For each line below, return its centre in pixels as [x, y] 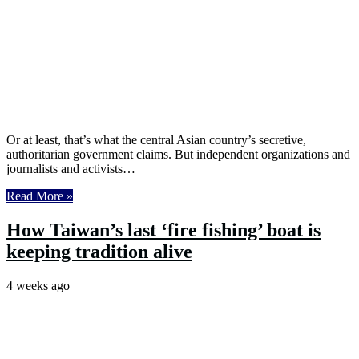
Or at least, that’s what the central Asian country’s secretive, [156, 140]
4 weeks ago [38, 286]
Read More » [40, 196]
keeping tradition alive [99, 252]
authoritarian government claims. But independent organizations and [178, 155]
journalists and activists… [71, 169]
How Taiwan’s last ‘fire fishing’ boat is [163, 230]
